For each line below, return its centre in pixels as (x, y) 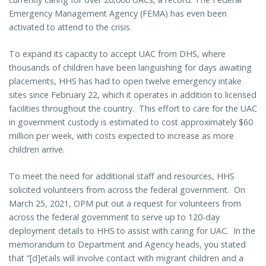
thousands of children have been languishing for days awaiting (130, 68)
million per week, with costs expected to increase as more (121, 136)
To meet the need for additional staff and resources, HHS (122, 176)
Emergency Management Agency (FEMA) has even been (118, 14)
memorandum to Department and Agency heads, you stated (127, 245)
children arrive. (37, 150)
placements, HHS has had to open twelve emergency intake (125, 81)
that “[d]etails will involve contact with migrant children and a (126, 258)
